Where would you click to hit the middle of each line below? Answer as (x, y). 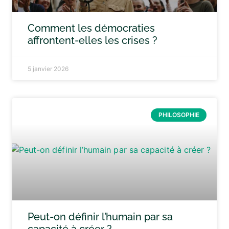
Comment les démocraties (91, 28)
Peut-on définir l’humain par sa (100, 217)
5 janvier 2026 (48, 69)
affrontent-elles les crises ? (93, 40)
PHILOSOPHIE (179, 115)
